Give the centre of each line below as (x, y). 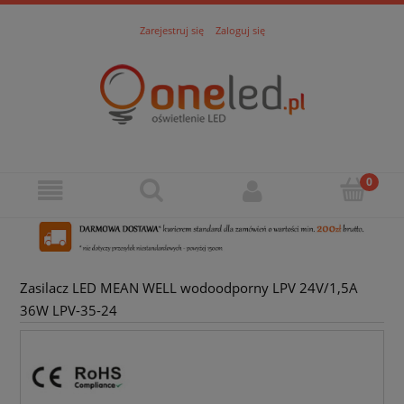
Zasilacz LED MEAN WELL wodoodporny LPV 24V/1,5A (189, 289)
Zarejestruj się (171, 30)
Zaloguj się (240, 30)
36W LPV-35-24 (69, 311)
